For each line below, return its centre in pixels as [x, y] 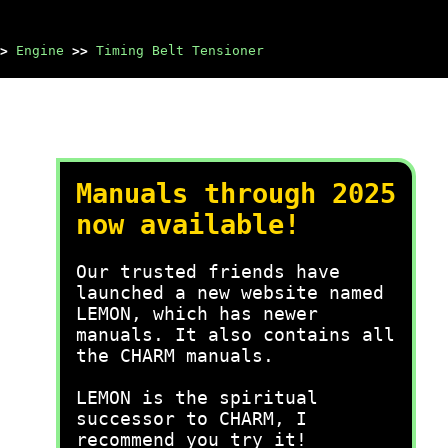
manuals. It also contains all [235, 334]
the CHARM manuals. [175, 355]
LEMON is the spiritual [197, 397]
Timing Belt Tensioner [180, 50]
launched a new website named [230, 292]
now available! [188, 224]
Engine [40, 50]
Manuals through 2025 [236, 193]
